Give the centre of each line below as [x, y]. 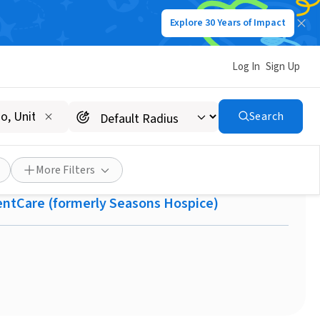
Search [266, 116]
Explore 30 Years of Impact [228, 23]
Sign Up [283, 66]
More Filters [65, 170]
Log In [246, 66]
